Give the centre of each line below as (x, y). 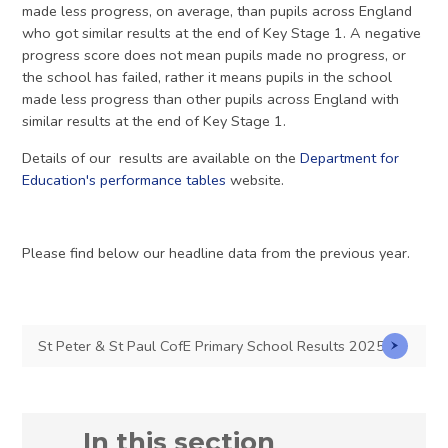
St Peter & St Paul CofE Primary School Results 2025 (211, 345)
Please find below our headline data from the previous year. (218, 252)
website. (255, 179)
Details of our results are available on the (161, 157)
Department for (350, 157)
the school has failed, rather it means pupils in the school (207, 77)
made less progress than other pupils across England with (211, 99)
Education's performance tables (124, 179)
